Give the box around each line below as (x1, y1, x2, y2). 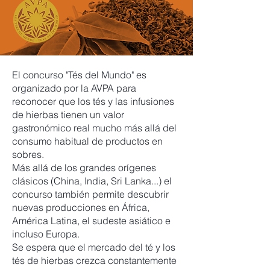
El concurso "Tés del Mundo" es (12, 69, 146, 81)
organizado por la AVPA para (12, 82, 136, 94)
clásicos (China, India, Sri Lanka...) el (12, 175, 172, 187)
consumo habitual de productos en (12, 135, 163, 147)
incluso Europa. (12, 228, 80, 240)
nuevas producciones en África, (12, 201, 149, 213)
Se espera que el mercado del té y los (12, 241, 175, 253)
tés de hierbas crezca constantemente (12, 254, 177, 266)
